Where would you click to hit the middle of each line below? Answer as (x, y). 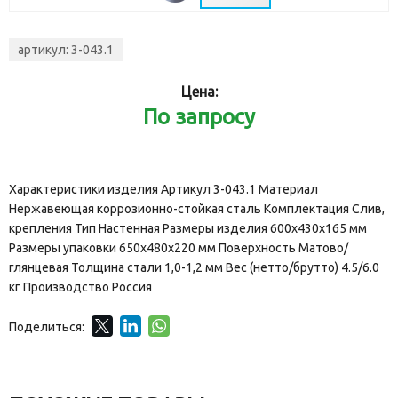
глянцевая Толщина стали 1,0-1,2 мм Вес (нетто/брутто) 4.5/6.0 (194, 268)
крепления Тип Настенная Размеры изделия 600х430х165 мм (188, 229)
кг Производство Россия (80, 287)
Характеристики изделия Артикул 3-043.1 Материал (163, 190)
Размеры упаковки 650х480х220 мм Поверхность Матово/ (179, 248)
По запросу (199, 117)
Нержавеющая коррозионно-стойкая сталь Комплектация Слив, (197, 209)
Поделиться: (47, 327)
